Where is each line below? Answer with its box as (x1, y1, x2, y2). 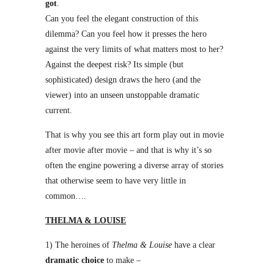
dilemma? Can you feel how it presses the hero (45, 29, 207, 39)
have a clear (172, 240, 215, 250)
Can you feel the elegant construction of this (45, 14, 198, 23)
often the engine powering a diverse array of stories (45, 161, 223, 170)
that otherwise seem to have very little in (45, 176, 186, 185)
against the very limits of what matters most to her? (45, 45, 223, 54)
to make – (104, 256, 141, 265)
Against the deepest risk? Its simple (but (45, 60, 183, 69)
